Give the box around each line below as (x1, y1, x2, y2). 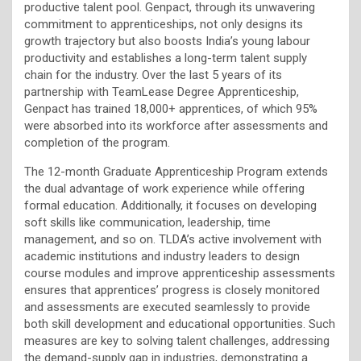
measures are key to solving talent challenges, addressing (24, 333, 330, 348)
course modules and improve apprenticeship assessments (24, 265, 335, 280)
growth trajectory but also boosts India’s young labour (24, 33, 310, 48)
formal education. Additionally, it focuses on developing (24, 197, 317, 213)
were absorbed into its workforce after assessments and (24, 118, 328, 133)
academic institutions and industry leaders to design (24, 248, 300, 263)
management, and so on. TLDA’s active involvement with (24, 231, 322, 247)
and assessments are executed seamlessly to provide (24, 299, 310, 314)
